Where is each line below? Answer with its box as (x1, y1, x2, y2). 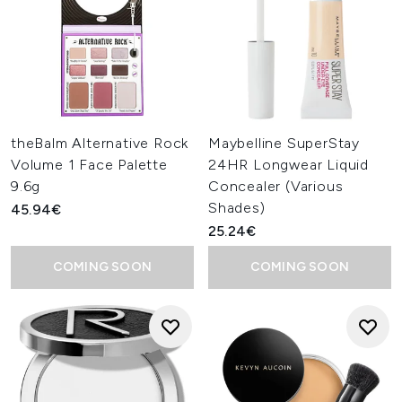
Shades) (208, 199, 266, 216)
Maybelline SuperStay (208, 135, 361, 152)
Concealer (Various (208, 178, 344, 195)
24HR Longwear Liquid (208, 156, 370, 173)
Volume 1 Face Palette (11, 156, 168, 173)
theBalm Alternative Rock (11, 135, 189, 152)
